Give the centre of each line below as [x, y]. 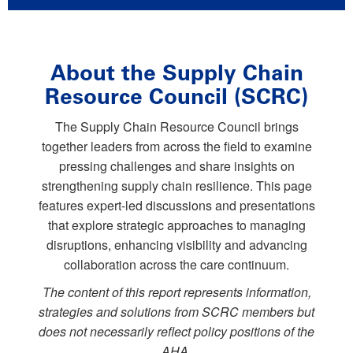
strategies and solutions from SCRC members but [176, 311]
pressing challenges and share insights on [176, 165]
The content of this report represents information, [176, 292]
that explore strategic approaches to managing [176, 225]
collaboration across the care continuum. [176, 264]
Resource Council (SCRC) [176, 96]
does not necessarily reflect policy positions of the [176, 331]
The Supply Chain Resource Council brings [176, 126]
